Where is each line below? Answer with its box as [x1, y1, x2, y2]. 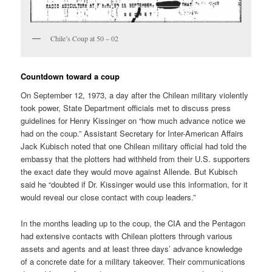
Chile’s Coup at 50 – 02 [50, 33, 119, 43]
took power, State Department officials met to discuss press [21, 102, 231, 114]
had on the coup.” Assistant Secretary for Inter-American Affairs [21, 127, 244, 140]
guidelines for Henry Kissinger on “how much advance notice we [21, 115, 246, 127]
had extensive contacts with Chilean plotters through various [21, 229, 233, 242]
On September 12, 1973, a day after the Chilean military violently [21, 89, 249, 101]
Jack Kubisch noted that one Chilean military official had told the [21, 140, 247, 152]
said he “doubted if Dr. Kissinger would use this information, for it [21, 178, 248, 191]
